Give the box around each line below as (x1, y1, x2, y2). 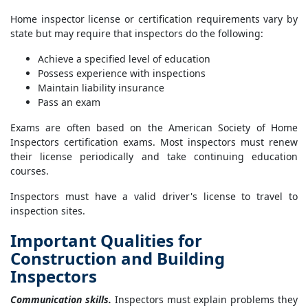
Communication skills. (10, 293, 111, 307)
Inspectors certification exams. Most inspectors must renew (10, 135, 298, 149)
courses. (10, 164, 49, 178)
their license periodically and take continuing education (10, 150, 298, 164)
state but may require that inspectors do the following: (10, 27, 263, 41)
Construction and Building (10, 247, 225, 270)
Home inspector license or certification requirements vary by (10, 12, 298, 26)
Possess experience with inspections (38, 67, 206, 80)
